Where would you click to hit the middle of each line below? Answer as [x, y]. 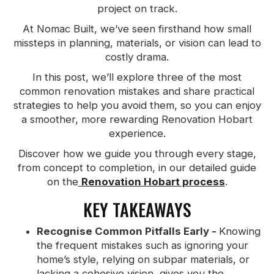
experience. [137, 133]
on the [62, 181]
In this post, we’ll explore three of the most [137, 77]
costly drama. [137, 57]
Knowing [240, 231]
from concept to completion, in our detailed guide [137, 167]
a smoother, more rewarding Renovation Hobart [137, 119]
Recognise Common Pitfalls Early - [128, 231]
